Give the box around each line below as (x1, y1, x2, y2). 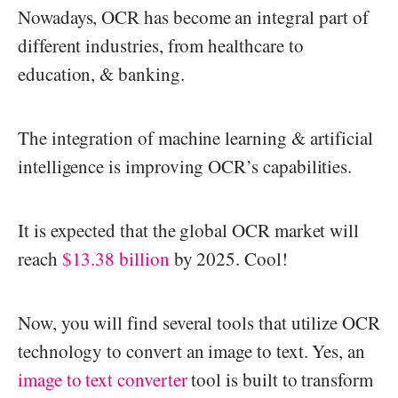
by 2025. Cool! (169, 245, 288, 271)
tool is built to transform (187, 366, 373, 392)
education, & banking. (18, 60, 191, 86)
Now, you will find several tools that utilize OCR (18, 309, 380, 335)
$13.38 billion (61, 245, 170, 271)
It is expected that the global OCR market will (18, 217, 360, 243)
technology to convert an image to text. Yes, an (18, 338, 366, 363)
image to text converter (18, 366, 187, 392)
